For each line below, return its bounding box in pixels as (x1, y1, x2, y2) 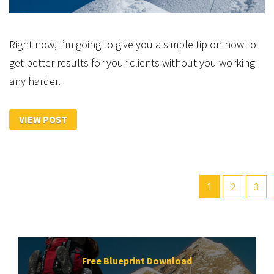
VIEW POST (19, 113, 67, 125)
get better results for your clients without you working (9, 56, 255, 70)
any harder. (9, 74, 61, 88)
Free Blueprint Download (82, 254, 192, 267)
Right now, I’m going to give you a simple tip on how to (9, 37, 256, 51)
